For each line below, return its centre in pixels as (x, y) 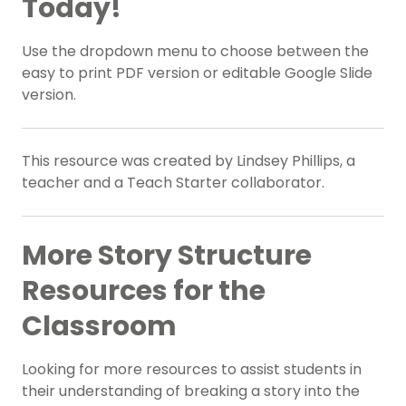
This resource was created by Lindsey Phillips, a (188, 161)
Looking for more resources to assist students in (192, 370)
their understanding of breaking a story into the (191, 391)
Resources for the (144, 291)
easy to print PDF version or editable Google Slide (197, 73)
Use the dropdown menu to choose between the (195, 52)
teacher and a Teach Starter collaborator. (173, 183)
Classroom (99, 327)
